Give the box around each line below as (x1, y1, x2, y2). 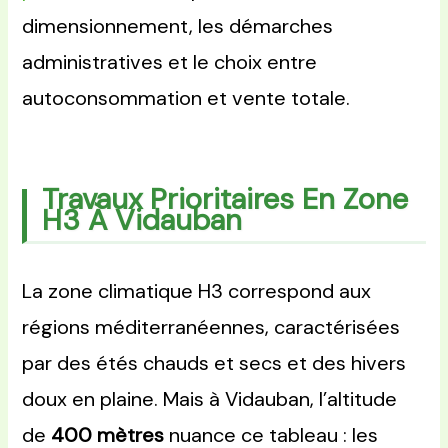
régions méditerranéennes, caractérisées (22, 314, 401, 341)
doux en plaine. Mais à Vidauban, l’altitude (22, 386, 398, 413)
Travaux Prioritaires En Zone (42, 180, 409, 219)
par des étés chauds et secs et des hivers (22, 350, 407, 377)
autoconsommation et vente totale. (22, 85, 351, 112)
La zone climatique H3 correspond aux (22, 278, 372, 305)
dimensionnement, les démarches (22, 13, 334, 40)
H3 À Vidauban (42, 201, 243, 240)
